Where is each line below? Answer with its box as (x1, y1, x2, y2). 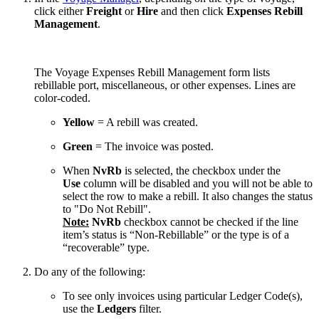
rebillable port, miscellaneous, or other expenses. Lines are (34, 78, 296, 91)
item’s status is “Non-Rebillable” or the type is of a (63, 228, 289, 241)
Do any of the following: (34, 265, 145, 278)
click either (34, 4, 86, 17)
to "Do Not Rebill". (63, 202, 151, 215)
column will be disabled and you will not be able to (80, 177, 313, 189)
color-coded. (34, 91, 90, 104)
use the (63, 302, 97, 315)
